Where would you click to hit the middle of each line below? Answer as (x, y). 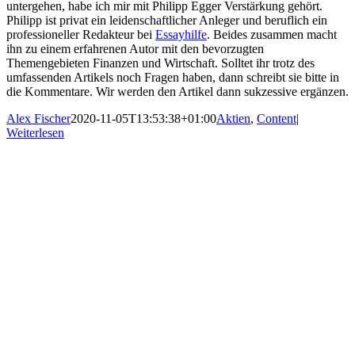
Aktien (233, 119)
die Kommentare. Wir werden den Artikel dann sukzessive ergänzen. (177, 92)
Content (277, 119)
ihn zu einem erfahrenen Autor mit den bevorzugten (135, 49)
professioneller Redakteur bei (81, 35)
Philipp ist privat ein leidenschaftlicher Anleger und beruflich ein (167, 21)
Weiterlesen (35, 133)
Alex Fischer (38, 119)
